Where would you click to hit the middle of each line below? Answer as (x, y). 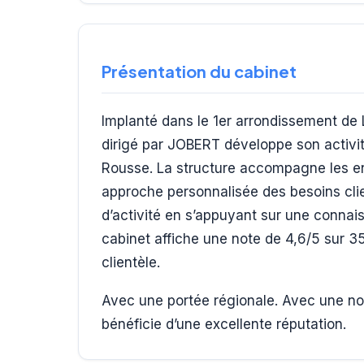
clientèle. (131, 262)
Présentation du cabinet (199, 71)
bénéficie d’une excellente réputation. (224, 324)
